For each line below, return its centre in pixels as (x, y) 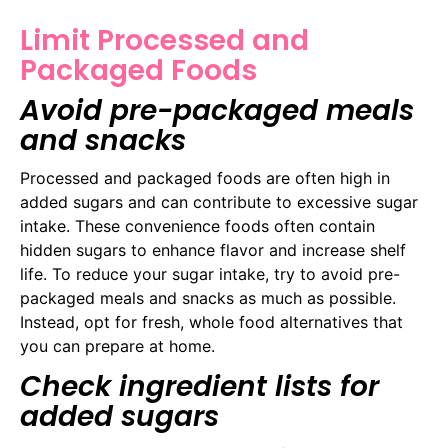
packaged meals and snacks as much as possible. (208, 297)
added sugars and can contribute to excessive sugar (219, 201)
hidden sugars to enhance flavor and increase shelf (213, 249)
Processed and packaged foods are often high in (205, 177)
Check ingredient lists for (199, 387)
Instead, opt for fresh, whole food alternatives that (211, 321)
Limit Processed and (164, 40)
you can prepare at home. (117, 345)
